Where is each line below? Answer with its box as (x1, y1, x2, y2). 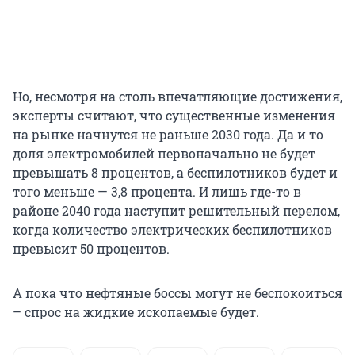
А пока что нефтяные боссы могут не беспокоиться (13, 284, 342, 301)
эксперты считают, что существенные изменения (13, 106, 335, 124)
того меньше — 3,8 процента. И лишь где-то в (13, 182, 301, 200)
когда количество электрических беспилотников (13, 220, 332, 238)
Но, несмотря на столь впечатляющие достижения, (13, 87, 342, 105)
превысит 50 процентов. (13, 239, 170, 257)
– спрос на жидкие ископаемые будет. (13, 303, 259, 320)
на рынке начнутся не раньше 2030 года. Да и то (13, 125, 323, 143)
